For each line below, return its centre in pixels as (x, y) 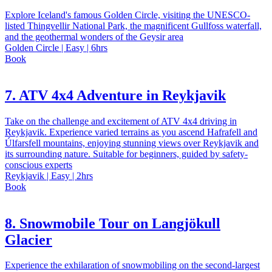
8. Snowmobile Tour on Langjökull (113, 223)
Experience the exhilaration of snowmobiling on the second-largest (132, 265)
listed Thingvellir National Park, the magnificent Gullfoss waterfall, (133, 25)
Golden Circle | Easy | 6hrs (56, 47)
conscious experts (39, 165)
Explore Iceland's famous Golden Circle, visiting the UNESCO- (127, 15)
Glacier (29, 240)
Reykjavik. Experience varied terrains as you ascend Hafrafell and (131, 132)
